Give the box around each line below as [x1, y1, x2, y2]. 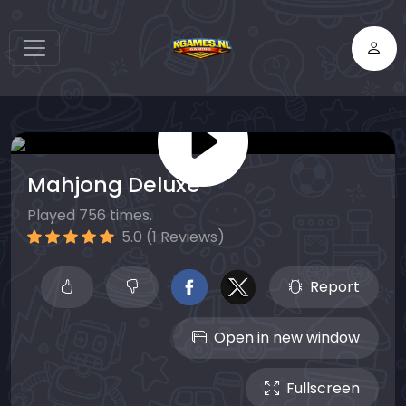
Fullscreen [286, 378, 360, 400]
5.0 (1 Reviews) [118, 227, 225, 248]
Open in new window [214, 327, 360, 349]
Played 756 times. [27, 205, 152, 227]
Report [310, 276, 360, 298]
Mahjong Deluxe [27, 169, 200, 200]
